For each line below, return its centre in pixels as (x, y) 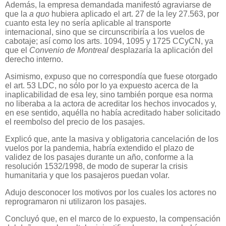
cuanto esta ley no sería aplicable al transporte (88, 23)
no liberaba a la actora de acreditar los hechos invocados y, (111, 104)
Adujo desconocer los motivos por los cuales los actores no (111, 192)
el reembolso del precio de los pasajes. (75, 122)
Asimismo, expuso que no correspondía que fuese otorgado (111, 77)
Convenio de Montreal (70, 50)
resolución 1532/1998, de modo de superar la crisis (96, 166)
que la (17, 14)
